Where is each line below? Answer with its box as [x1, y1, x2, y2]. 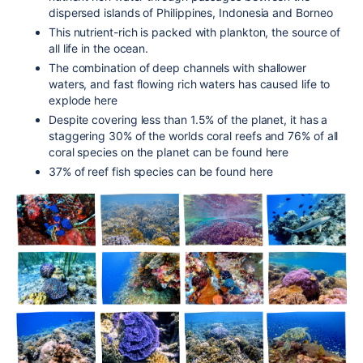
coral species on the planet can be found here [49, 144, 289, 159]
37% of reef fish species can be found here [49, 164, 273, 178]
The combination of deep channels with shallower [49, 60, 307, 75]
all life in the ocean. [49, 41, 149, 55]
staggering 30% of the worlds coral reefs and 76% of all [49, 128, 339, 143]
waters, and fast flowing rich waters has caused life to [49, 76, 331, 91]
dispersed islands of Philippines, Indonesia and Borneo [49, 5, 333, 19]
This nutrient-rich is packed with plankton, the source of [49, 24, 341, 39]
